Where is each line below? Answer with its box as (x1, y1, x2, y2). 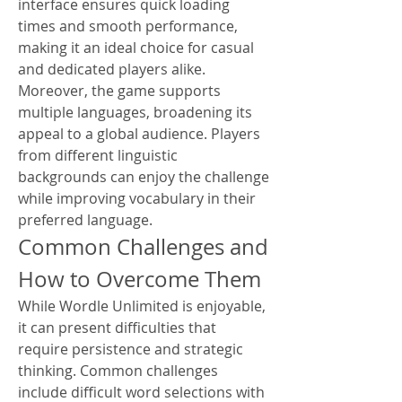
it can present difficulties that (18, 318, 216, 337)
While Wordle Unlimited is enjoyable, (18, 296, 266, 316)
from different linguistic (18, 145, 178, 165)
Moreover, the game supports (18, 81, 221, 100)
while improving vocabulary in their (18, 188, 256, 208)
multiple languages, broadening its (18, 102, 252, 122)
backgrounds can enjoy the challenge (18, 167, 269, 187)
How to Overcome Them (18, 265, 261, 293)
